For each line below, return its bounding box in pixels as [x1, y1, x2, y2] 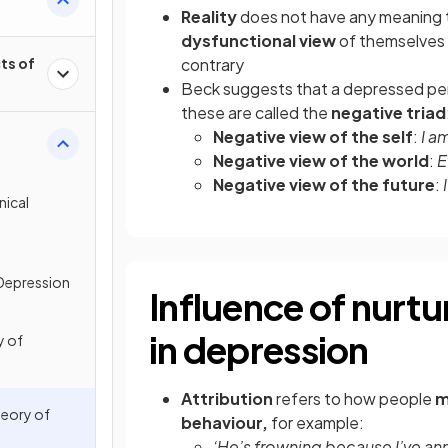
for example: [268, 412, 364, 433]
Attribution [181, 388, 276, 409]
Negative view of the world [213, 150, 429, 171]
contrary [181, 54, 244, 75]
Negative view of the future [213, 174, 435, 195]
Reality [181, 6, 237, 27]
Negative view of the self [213, 126, 413, 147]
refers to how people [276, 388, 435, 409]
